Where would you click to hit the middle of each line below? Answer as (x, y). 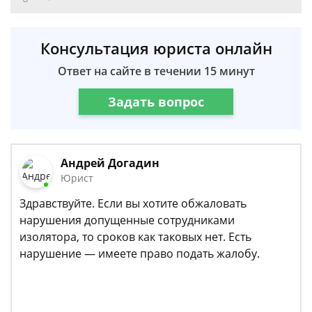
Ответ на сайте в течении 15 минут (156, 71)
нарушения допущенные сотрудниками (127, 220)
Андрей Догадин (110, 163)
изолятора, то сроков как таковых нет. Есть (135, 237)
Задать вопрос (156, 101)
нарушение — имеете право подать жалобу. (140, 254)
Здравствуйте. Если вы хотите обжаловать (133, 204)
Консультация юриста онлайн (156, 48)
